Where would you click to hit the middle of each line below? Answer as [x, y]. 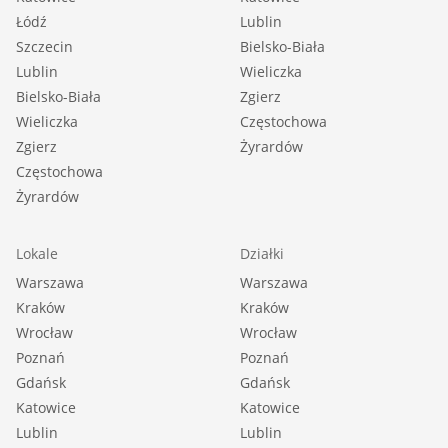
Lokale [37, 253]
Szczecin [44, 46]
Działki [262, 253]
